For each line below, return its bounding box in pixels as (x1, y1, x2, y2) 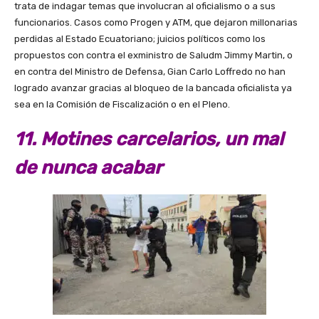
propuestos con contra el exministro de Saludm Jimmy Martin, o (14, 50, 293, 61)
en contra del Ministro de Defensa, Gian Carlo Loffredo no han (14, 66, 286, 78)
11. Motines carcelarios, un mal (14, 127, 283, 150)
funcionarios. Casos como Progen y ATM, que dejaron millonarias (14, 17, 298, 28)
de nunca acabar (14, 156, 162, 179)
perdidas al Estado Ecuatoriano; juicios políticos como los (14, 33, 266, 45)
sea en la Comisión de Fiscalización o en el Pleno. (14, 99, 230, 110)
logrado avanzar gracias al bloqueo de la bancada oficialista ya (14, 83, 292, 94)
